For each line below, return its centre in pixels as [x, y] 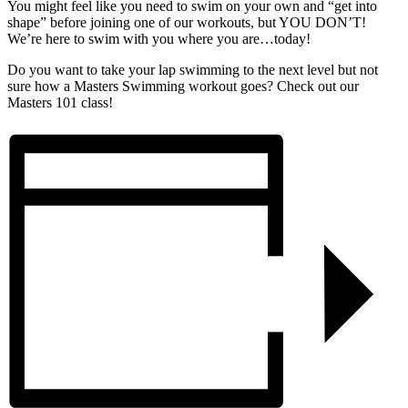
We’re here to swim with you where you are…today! [159, 39]
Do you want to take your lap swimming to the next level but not [193, 70]
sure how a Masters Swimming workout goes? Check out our [183, 86]
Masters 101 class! [60, 102]
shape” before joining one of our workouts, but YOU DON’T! [187, 22]
